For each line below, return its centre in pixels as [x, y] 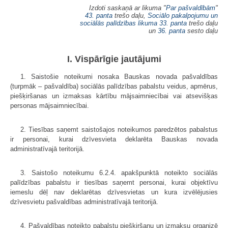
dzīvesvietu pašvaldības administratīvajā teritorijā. [84, 202]
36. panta [172, 31]
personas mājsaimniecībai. [50, 105]
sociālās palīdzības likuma [119, 23]
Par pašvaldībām [191, 8]
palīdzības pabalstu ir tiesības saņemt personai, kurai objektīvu [114, 182]
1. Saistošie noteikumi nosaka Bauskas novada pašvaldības [119, 76]
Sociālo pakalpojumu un [183, 15]
